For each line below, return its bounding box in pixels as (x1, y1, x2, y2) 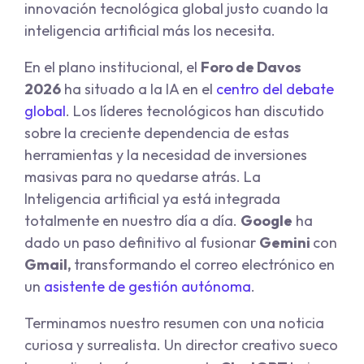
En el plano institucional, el (24, 58, 201, 77)
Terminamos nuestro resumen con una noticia (24, 314, 324, 333)
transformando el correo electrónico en (74, 255, 335, 275)
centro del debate (216, 80, 334, 99)
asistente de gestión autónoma (44, 277, 251, 297)
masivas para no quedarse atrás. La (24, 167, 261, 187)
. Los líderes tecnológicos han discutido (66, 102, 324, 121)
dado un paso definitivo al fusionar (24, 233, 259, 253)
